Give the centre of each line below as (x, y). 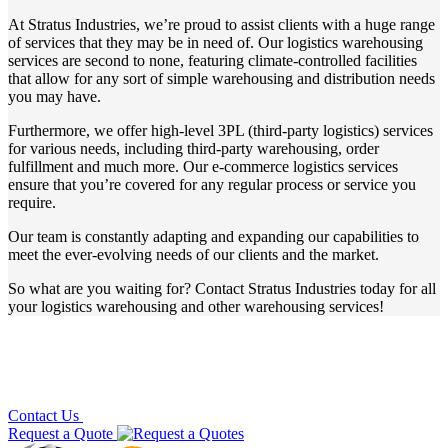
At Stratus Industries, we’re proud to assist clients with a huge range (221, 25)
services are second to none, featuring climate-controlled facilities (212, 61)
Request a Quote (60, 434)
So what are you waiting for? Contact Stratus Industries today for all (222, 289)
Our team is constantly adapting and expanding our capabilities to (213, 237)
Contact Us (43, 416)
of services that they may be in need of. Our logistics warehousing (215, 43)
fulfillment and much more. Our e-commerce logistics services (203, 167)
